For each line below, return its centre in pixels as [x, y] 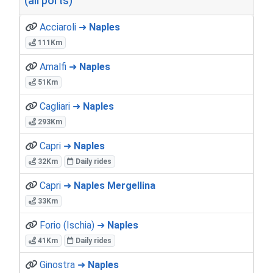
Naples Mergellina [115, 185]
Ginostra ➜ [64, 264]
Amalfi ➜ [59, 66]
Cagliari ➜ [61, 106]
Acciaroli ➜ [64, 27]
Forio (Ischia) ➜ [73, 225]
